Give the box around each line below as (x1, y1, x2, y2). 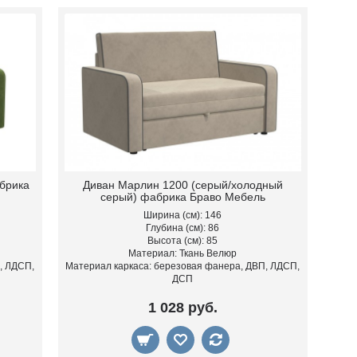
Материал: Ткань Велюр (128, 247, 237, 259)
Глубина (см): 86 (146, 222, 220, 233)
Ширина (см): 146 (143, 209, 222, 221)
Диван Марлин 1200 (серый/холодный (82, 178, 283, 191)
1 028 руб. (147, 299, 218, 316)
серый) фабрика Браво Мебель (100, 190, 265, 203)
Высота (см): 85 (147, 234, 218, 246)
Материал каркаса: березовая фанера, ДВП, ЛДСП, (65, 260, 300, 272)
